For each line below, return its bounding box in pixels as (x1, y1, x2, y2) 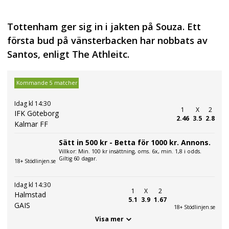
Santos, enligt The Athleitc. (7, 48, 129, 61)
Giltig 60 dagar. (59, 154, 97, 162)
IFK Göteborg (14, 108, 59, 118)
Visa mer (95, 215, 124, 224)
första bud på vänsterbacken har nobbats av (7, 34, 208, 47)
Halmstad (14, 189, 46, 199)
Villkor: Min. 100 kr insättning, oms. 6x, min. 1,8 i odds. (59, 147, 201, 155)
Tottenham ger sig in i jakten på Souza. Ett (7, 20, 201, 33)
